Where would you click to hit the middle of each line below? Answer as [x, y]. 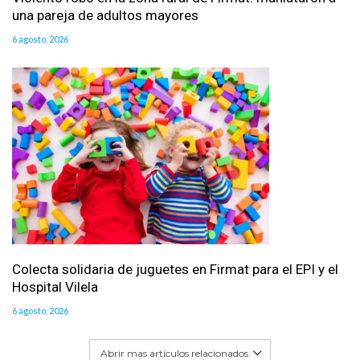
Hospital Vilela [55, 286]
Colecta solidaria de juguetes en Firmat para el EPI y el [175, 269]
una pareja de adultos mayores [105, 15]
